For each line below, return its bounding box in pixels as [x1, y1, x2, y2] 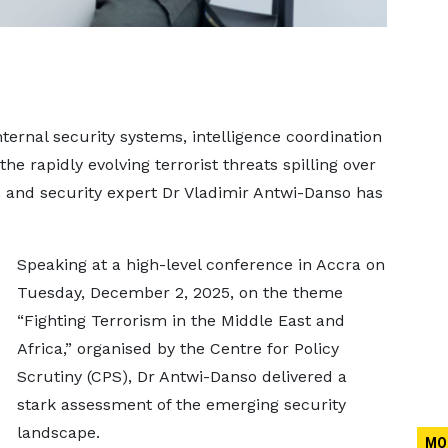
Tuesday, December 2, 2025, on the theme [16, 283, 343, 302]
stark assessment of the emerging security [16, 395, 346, 414]
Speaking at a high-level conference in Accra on [16, 255, 385, 274]
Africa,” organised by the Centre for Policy [16, 339, 339, 358]
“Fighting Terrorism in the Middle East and [16, 311, 345, 330]
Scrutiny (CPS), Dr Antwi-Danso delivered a [16, 367, 347, 386]
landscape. [16, 423, 100, 442]
